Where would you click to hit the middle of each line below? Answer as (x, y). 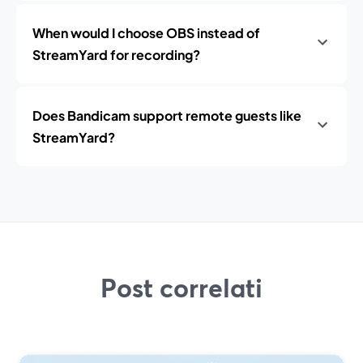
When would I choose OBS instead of (146, 33)
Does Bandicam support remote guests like (167, 115)
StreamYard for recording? (116, 55)
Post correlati (181, 288)
